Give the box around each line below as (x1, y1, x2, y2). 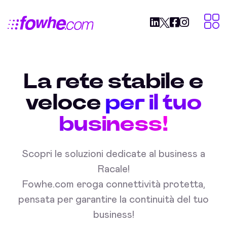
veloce (25, 92, 101, 113)
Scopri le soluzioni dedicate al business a (22, 149, 205, 159)
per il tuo (105, 92, 202, 113)
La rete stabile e (23, 71, 204, 92)
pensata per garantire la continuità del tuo (18, 195, 209, 205)
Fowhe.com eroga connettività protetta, (22, 179, 205, 190)
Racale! (97, 164, 130, 174)
